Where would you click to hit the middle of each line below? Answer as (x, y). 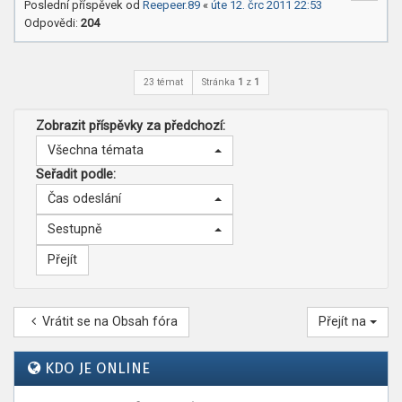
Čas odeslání (84, 199)
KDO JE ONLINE (97, 368)
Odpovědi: (52, 23)
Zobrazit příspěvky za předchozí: (131, 126)
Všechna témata (96, 150)
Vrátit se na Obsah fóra (109, 322)
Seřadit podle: (76, 175)
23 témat (163, 82)
